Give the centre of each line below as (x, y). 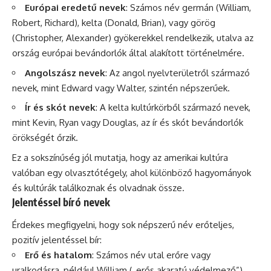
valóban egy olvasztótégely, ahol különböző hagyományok (132, 172)
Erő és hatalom (58, 255)
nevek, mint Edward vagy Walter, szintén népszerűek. (121, 88)
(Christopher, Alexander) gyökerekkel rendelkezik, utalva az (133, 38)
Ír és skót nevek (60, 108)
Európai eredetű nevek (75, 8)
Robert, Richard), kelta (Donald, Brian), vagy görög (114, 23)
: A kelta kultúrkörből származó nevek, (173, 108)
